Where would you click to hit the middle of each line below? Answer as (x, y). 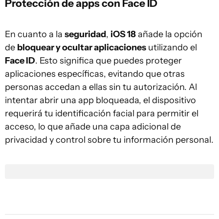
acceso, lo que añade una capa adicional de (93, 127)
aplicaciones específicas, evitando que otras (95, 74)
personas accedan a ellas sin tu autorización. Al (101, 87)
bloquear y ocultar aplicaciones (82, 47)
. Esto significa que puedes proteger (109, 61)
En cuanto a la (35, 34)
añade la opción (169, 34)
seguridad (85, 34)
